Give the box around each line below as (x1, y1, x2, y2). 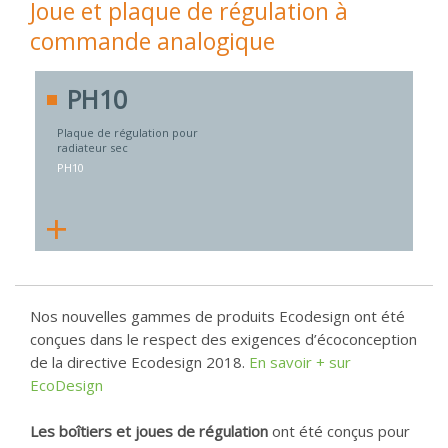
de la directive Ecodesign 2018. (30, 352, 249, 372)
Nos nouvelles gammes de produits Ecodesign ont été (30, 306, 405, 326)
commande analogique (30, 25, 275, 57)
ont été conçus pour (268, 421, 410, 441)
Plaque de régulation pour (57, 125, 198, 140)
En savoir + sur (249, 352, 351, 372)
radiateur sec (57, 140, 128, 155)
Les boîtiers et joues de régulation (30, 421, 268, 441)
